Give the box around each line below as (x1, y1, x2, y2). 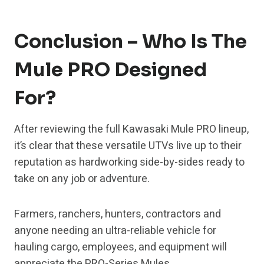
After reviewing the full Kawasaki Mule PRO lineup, (14, 121, 249, 138)
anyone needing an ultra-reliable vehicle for (14, 223, 216, 239)
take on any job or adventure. (14, 171, 150, 187)
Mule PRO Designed (14, 58, 207, 82)
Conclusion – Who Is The (14, 29, 247, 54)
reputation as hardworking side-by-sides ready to (14, 154, 245, 171)
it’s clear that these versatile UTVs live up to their (14, 138, 242, 154)
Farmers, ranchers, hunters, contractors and (14, 206, 221, 223)
